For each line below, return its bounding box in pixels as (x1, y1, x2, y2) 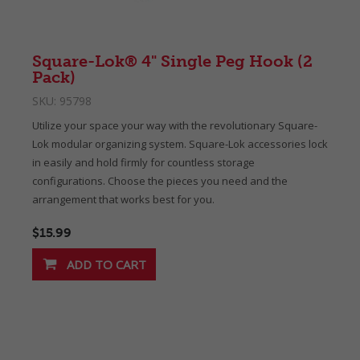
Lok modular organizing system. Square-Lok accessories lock (32, 137, 328, 151)
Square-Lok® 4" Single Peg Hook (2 (32, 51, 313, 71)
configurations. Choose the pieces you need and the (32, 174, 288, 188)
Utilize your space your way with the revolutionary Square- (32, 118, 317, 133)
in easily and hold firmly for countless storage (32, 155, 255, 170)
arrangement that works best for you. (32, 192, 215, 207)
